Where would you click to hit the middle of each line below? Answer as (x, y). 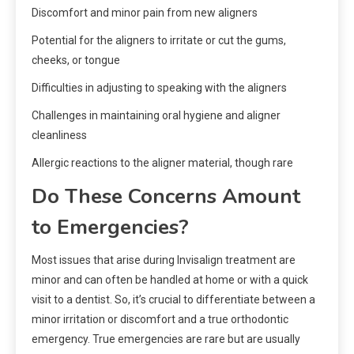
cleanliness (59, 136)
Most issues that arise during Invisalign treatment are (164, 260)
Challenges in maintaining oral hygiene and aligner (156, 116)
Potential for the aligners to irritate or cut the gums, (159, 41)
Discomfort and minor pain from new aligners (145, 13)
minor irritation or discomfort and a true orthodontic (160, 320)
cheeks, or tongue (76, 60)
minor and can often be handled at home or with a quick (170, 280)
